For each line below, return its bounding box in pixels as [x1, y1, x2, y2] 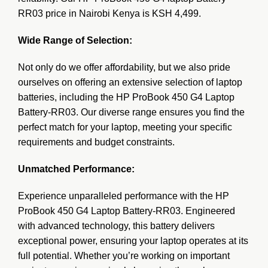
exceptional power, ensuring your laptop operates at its [18, 235, 248, 246]
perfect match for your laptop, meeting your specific [18, 121, 232, 132]
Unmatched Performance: [18, 163, 135, 174]
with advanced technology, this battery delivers [18, 220, 215, 231]
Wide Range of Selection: [18, 35, 132, 45]
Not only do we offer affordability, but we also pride [18, 62, 230, 72]
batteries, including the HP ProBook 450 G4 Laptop [18, 92, 234, 102]
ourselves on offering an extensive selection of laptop [18, 77, 242, 87]
